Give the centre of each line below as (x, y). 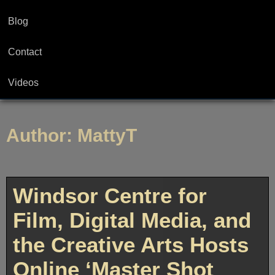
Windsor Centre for (110, 196)
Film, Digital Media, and (132, 220)
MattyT (107, 136)
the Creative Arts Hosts (131, 245)
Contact (25, 52)
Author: (42, 136)
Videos (23, 82)
